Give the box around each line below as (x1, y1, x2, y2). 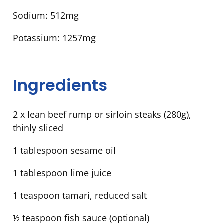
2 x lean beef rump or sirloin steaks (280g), (13, 108, 191, 121)
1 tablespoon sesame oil (13, 144, 116, 157)
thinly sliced (13, 122, 63, 134)
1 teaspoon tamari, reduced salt (13, 189, 147, 202)
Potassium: (13, 32, 62, 44)
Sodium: (13, 9, 50, 22)
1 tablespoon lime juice (13, 167, 111, 179)
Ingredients (13, 73, 107, 96)
